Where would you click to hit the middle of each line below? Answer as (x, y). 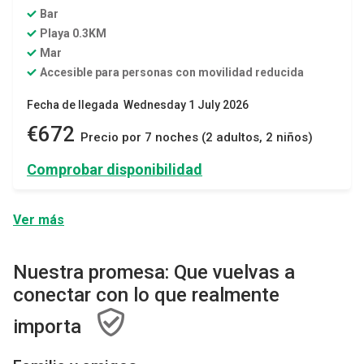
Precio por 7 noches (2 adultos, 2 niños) (195, 137)
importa (47, 326)
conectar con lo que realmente (146, 295)
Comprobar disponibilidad (115, 169)
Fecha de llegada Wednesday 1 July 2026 (138, 104)
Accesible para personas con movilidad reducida (172, 72)
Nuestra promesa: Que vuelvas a (154, 272)
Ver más (39, 219)
